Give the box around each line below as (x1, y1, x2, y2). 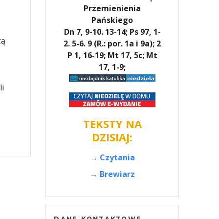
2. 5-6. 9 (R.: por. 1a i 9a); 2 (64, 38, 161, 49)
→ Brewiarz (89, 168, 135, 179)
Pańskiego (91, 14, 133, 25)
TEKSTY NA (83, 116, 142, 131)
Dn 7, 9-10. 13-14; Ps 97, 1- (64, 26, 161, 37)
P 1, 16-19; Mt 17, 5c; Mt (67, 49, 157, 61)
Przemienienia (84, 2, 141, 14)
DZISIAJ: (92, 129, 133, 144)
